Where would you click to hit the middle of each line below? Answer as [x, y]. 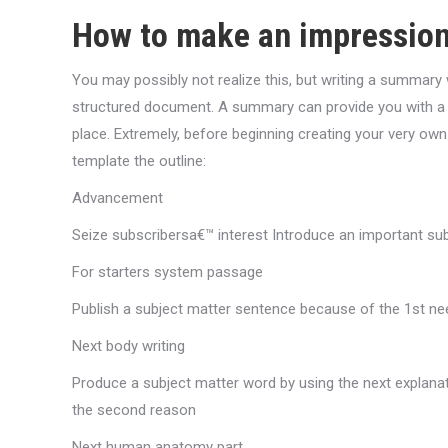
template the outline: [139, 161]
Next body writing [128, 346]
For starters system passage [167, 272]
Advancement [117, 198]
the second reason [134, 410]
